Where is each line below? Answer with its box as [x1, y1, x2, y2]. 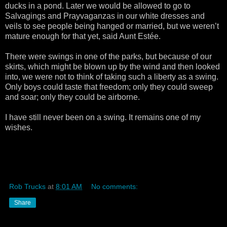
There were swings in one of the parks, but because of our [5, 52, 212, 61]
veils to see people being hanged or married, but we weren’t [5, 22, 219, 30]
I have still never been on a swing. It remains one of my [5, 113, 201, 122]
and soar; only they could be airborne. [5, 93, 140, 101]
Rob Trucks [9, 182, 46, 191]
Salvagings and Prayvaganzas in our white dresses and [5, 12, 205, 20]
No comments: [91, 182, 138, 191]
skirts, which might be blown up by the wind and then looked [5, 62, 220, 71]
